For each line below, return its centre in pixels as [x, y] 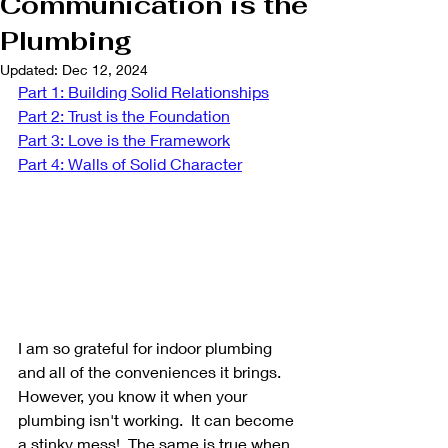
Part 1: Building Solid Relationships [143, 91]
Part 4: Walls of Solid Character [130, 163]
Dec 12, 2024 [105, 69]
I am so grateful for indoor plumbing [147, 347]
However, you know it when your [134, 395]
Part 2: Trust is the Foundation [124, 115]
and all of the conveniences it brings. [151, 371]
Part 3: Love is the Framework [124, 139]
